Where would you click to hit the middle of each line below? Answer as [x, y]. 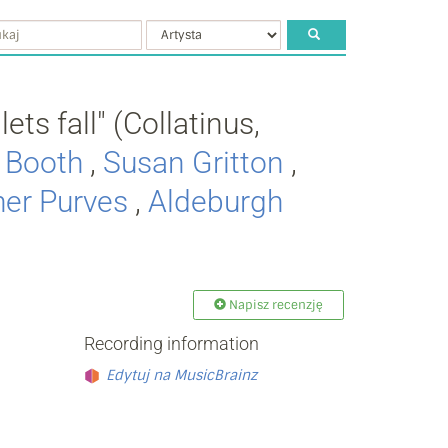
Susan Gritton [193, 162]
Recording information [171, 343]
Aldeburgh [215, 201]
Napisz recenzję [275, 305]
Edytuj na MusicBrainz [181, 374]
